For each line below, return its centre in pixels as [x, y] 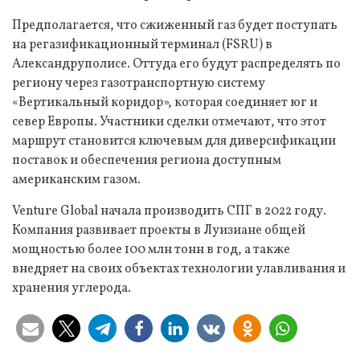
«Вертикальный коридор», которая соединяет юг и [165, 102]
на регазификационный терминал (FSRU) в [142, 45]
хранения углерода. [72, 288]
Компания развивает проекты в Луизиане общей [159, 230]
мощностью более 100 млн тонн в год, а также [151, 250]
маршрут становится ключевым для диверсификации [174, 141]
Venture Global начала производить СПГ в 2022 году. [169, 211]
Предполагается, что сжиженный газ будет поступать [175, 25]
